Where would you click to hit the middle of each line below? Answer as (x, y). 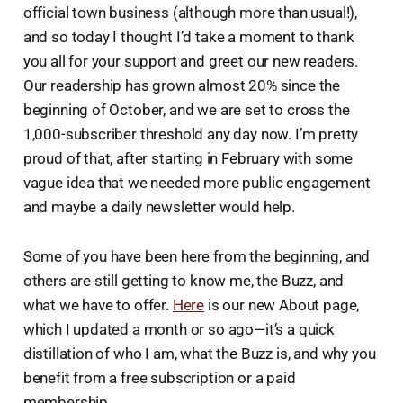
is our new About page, (282, 304)
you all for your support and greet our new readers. (191, 61)
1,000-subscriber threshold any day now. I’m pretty (191, 134)
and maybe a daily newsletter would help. (159, 206)
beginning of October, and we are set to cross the (186, 109)
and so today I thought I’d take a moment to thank (188, 36)
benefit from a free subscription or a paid (159, 377)
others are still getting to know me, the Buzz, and (184, 280)
